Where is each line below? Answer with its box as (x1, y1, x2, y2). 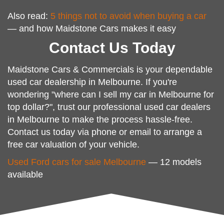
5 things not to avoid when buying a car (50, 11, 206, 21)
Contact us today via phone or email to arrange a (7, 127, 202, 137)
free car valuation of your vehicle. (7, 139, 139, 150)
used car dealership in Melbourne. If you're (7, 77, 177, 87)
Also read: (7, 11, 50, 21)
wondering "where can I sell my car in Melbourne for (7, 89, 214, 100)
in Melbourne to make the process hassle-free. (7, 114, 192, 125)
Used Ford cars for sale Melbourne (7, 157, 146, 167)
